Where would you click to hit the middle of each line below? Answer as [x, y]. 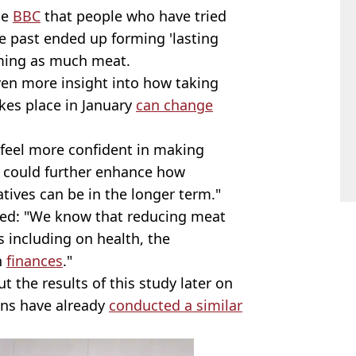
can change [174, 104]
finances [35, 260]
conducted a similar [176, 305]
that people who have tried [133, 15]
